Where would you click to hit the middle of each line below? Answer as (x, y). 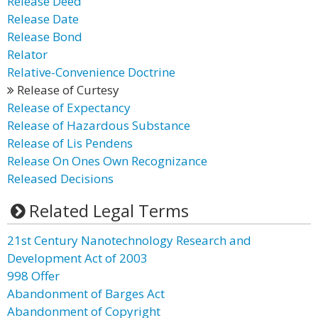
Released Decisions (60, 179)
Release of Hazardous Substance (99, 125)
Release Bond (45, 37)
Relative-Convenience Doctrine (91, 72)
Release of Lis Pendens (70, 143)
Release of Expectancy (69, 108)
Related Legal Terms (109, 210)
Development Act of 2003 (77, 258)
